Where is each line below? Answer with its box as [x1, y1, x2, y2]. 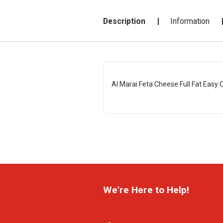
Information [170, 16, 210, 26]
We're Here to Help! [103, 184, 189, 196]
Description [103, 16, 145, 26]
